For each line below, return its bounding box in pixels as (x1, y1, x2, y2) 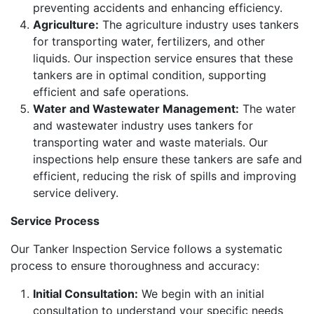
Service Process (11, 213, 100, 228)
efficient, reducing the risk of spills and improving (33, 168, 296, 183)
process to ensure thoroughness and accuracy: (11, 258, 259, 273)
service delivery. (33, 185, 118, 200)
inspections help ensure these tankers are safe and (33, 151, 302, 166)
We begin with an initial (138, 286, 264, 301)
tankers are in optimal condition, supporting (33, 67, 266, 82)
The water (239, 101, 296, 116)
